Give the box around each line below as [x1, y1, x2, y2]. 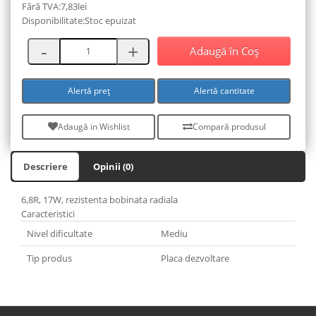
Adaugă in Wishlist [57, 121, 130, 133]
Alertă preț [67, 85, 110, 97]
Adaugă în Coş [189, 43, 259, 58]
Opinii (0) [93, 159, 133, 173]
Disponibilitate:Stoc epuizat [22, 13, 136, 27]
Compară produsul [192, 121, 266, 133]
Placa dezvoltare [161, 251, 229, 265]
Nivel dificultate [27, 226, 92, 240]
